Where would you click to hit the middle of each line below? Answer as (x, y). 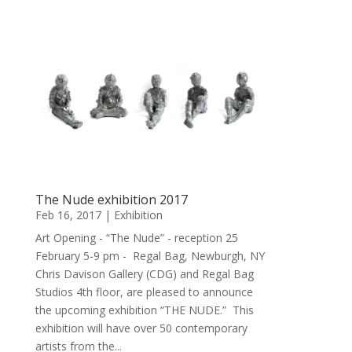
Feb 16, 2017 (68, 214)
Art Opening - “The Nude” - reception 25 (136, 237)
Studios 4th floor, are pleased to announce (144, 291)
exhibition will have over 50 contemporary (141, 328)
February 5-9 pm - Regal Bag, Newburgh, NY (150, 255)
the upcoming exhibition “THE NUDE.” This (144, 310)
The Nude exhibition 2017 (111, 199)
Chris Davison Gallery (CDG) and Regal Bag (144, 273)
